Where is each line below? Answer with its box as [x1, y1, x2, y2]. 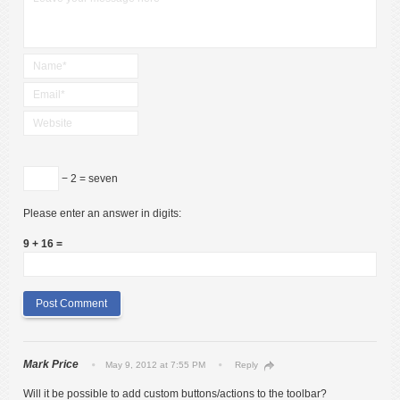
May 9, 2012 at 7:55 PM [105, 359, 205, 370]
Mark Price [23, 357, 79, 370]
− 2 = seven [88, 172, 118, 186]
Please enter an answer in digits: [23, 207, 181, 221]
